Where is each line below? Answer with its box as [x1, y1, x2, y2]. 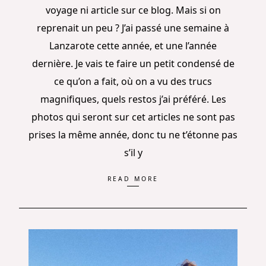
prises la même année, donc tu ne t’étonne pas [28, 128, 237, 141]
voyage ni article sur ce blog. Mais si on [45, 3, 221, 17]
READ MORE [107, 175, 159, 183]
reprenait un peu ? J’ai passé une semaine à [37, 21, 229, 34]
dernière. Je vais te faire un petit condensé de [31, 56, 235, 70]
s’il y [123, 145, 142, 159]
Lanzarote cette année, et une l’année [49, 39, 217, 52]
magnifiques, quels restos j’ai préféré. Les [40, 92, 226, 106]
